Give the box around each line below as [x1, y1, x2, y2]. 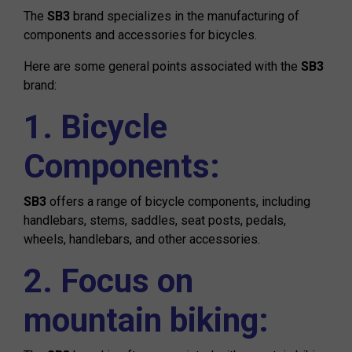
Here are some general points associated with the [24, 59, 298, 74]
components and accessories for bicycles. [24, 27, 257, 42]
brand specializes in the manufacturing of [70, 9, 299, 24]
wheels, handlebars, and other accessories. [24, 232, 260, 247]
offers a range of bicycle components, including [46, 194, 310, 209]
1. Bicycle [24, 108, 167, 146]
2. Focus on [24, 262, 193, 300]
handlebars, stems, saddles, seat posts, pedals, [24, 213, 286, 228]
